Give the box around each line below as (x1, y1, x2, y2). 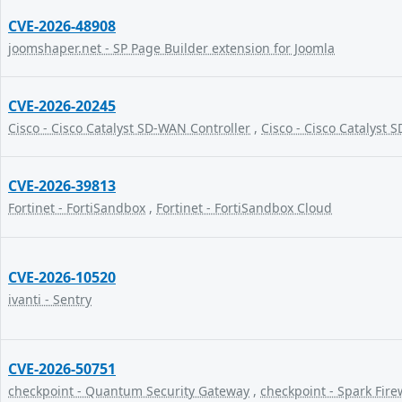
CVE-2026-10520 (8, 267, 116, 287)
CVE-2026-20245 (8, 96, 116, 116)
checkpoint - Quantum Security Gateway (8, 382, 249, 399)
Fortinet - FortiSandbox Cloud (156, 199, 332, 216)
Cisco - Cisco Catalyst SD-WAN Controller (8, 119, 250, 136)
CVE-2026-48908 (8, 16, 116, 36)
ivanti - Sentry (8, 291, 92, 308)
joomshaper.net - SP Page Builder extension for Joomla (8, 39, 335, 57)
